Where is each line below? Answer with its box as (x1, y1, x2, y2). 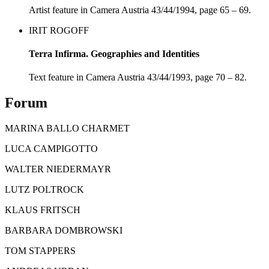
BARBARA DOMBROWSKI (5, 225, 122, 236)
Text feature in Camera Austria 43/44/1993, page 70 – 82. (29, 72, 247, 83)
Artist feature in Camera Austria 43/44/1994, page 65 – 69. (29, 4, 251, 15)
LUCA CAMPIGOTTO (5, 144, 98, 154)
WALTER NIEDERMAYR (5, 164, 111, 175)
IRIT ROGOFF (29, 25, 89, 35)
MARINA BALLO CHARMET (5, 123, 130, 134)
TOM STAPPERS (5, 246, 76, 256)
